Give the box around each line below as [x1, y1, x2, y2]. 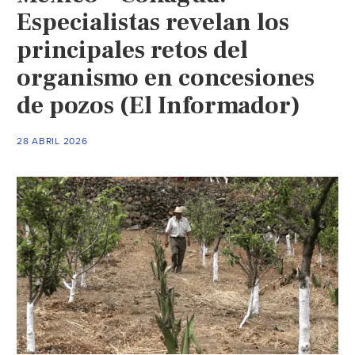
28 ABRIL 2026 [17, 135, 88, 147]
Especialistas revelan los [17, 6, 290, 38]
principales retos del [17, 33, 249, 66]
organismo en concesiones [17, 61, 315, 94]
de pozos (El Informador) [17, 89, 301, 121]
